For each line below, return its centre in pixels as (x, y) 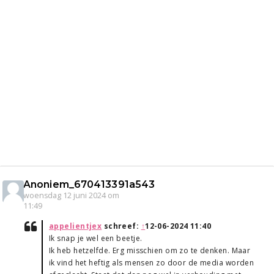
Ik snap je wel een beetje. (96, 239)
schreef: (121, 226)
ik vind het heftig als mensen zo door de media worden (152, 263)
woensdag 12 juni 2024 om (71, 196)
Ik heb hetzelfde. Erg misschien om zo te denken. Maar (150, 251)
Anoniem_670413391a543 (89, 185)
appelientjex (76, 226)
